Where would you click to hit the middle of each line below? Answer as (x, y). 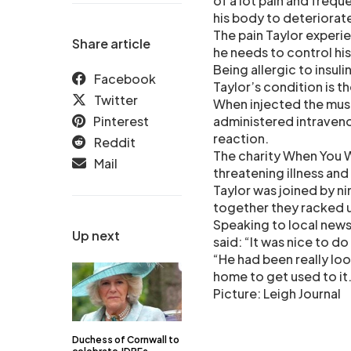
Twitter (116, 100)
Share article (111, 44)
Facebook (125, 79)
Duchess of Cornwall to (126, 340)
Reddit (115, 143)
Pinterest (121, 121)
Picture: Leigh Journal (277, 294)
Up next (96, 236)
